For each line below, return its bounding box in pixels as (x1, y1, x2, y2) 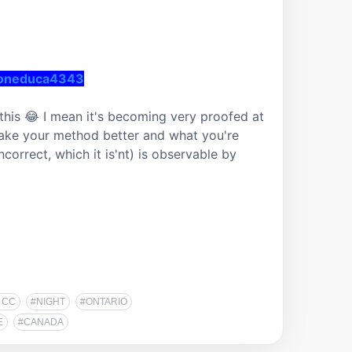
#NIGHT (31, 295, 65, 307)
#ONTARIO (80, 295, 127, 307)
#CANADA (18, 316, 64, 328)
